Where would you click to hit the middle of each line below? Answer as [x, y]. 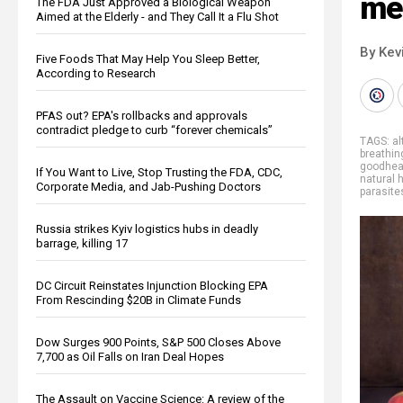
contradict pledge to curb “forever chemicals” [154, 130]
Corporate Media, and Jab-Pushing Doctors [148, 186]
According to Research [96, 73]
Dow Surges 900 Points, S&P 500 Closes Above [158, 342]
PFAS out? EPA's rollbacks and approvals [142, 115]
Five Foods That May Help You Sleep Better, [148, 58]
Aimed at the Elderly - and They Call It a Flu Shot [157, 16]
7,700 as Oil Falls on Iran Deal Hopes [130, 356]
